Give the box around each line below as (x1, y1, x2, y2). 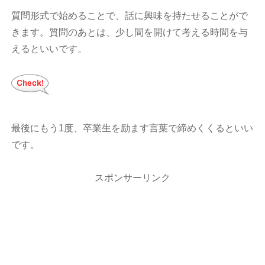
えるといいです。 (11, 44, 88, 54)
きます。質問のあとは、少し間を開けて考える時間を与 (11, 27, 248, 38)
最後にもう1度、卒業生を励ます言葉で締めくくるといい (11, 123, 254, 134)
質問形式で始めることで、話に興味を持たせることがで (11, 11, 248, 21)
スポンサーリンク (95, 173, 170, 183)
